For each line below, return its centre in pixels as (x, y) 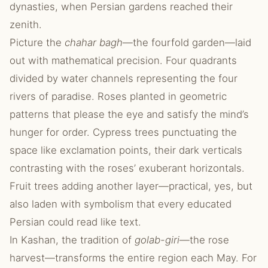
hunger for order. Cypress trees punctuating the (123, 132)
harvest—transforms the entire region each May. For (133, 258)
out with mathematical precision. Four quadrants (123, 60)
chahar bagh (94, 42)
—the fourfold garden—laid (187, 42)
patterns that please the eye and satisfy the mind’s (129, 114)
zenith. (26, 25)
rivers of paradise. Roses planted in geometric (118, 96)
